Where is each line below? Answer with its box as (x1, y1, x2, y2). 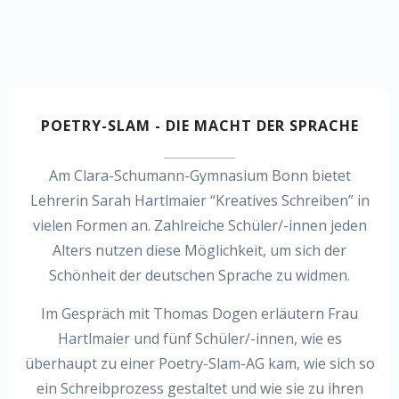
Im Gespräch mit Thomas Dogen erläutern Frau (41, 303, 358, 323)
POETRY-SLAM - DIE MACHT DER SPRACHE (40, 115, 359, 135)
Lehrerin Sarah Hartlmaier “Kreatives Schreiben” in (29, 191, 370, 211)
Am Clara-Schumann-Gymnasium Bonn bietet (48, 166, 351, 186)
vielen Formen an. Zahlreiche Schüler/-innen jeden (32, 216, 367, 236)
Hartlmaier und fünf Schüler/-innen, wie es (57, 328, 342, 348)
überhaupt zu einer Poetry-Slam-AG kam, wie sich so (24, 353, 375, 373)
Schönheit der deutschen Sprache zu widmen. (49, 265, 350, 286)
